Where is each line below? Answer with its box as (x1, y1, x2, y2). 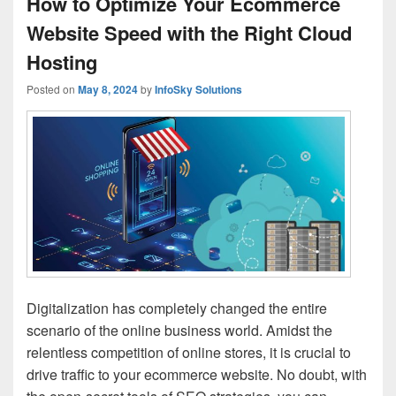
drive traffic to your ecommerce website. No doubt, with (27, 364, 367, 385)
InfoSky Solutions (155, 80, 242, 97)
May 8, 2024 (78, 80, 138, 97)
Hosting (27, 47, 97, 76)
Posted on (27, 80, 78, 96)
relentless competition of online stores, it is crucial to (27, 342, 351, 363)
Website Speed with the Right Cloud (27, 18, 352, 47)
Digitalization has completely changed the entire (27, 298, 327, 319)
